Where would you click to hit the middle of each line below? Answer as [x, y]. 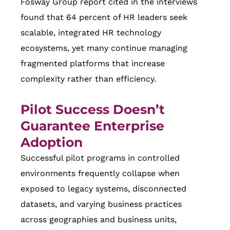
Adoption [52, 142]
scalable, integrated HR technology [91, 33]
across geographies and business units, [99, 220]
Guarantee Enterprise [92, 126]
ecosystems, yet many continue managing [104, 48]
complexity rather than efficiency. [88, 79]
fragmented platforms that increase [93, 64]
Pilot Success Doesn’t [93, 110]
